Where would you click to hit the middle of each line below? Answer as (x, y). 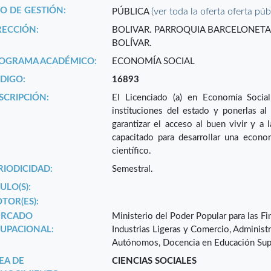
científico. (132, 151)
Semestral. (133, 169)
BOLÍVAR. (132, 44)
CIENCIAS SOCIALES (155, 261)
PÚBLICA (132, 12)
